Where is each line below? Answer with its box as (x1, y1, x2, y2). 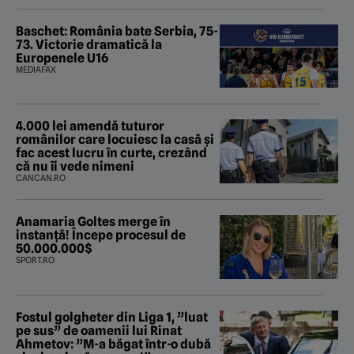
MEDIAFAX (16, 63, 56, 75)
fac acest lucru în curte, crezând (16, 145, 207, 161)
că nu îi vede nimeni (16, 159, 134, 175)
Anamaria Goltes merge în (16, 214, 171, 230)
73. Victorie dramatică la (16, 36, 162, 52)
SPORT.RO (16, 254, 55, 266)
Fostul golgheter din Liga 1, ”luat (16, 310, 208, 326)
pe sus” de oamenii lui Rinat (16, 323, 182, 339)
